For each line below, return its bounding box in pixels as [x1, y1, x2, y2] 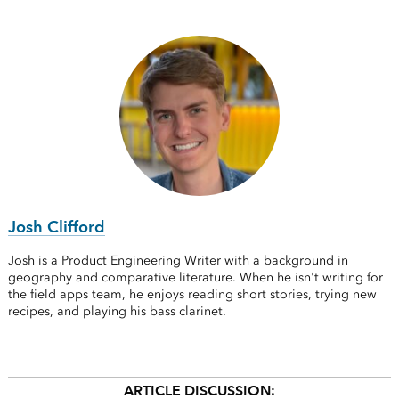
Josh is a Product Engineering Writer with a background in [7, 253, 348, 269]
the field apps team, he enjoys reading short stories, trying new [7, 287, 377, 303]
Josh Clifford [7, 217, 105, 237]
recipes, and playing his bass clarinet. [7, 304, 226, 320]
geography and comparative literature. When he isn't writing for [7, 270, 383, 286]
